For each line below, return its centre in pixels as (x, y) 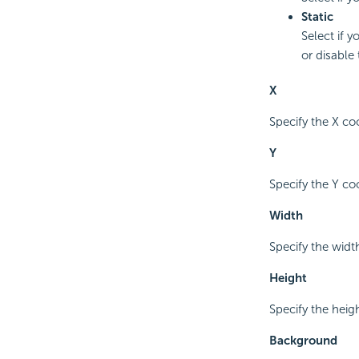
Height (288, 278)
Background (303, 340)
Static (317, 16)
